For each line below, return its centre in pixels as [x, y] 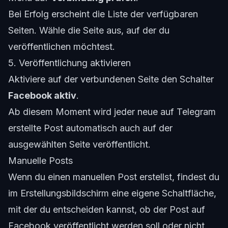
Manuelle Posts [40, 161]
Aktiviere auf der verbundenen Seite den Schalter [111, 79]
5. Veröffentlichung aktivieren [69, 63]
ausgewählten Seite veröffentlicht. [79, 145]
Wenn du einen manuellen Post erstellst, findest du [114, 177]
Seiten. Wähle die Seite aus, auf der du [89, 31]
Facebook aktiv [42, 96]
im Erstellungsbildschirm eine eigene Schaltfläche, [112, 193]
